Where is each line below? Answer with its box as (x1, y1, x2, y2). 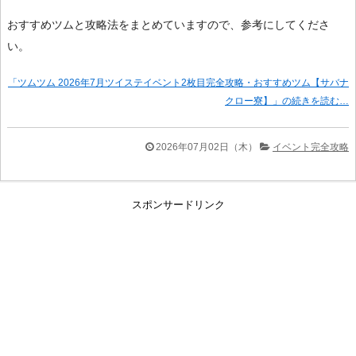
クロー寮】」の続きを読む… (225, 95, 349, 107)
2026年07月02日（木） (156, 141, 257, 153)
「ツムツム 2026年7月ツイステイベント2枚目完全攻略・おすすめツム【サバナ (8, 77, 349, 89)
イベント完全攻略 (273, 141, 349, 153)
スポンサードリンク (131, 199, 225, 211)
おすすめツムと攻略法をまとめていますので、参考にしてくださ (7, 18, 330, 32)
